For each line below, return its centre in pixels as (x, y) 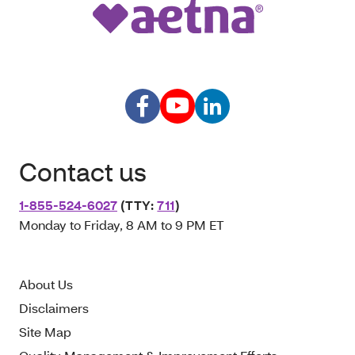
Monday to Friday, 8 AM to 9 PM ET (122, 224)
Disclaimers (54, 307)
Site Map (45, 331)
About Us (46, 284)
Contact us (83, 171)
